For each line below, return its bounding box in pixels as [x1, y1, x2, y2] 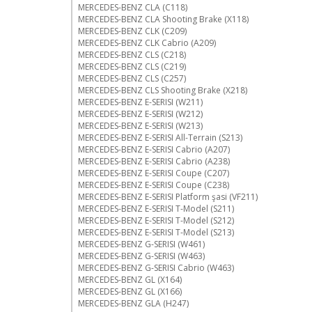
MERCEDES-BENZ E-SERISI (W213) [78, 119, 203, 132]
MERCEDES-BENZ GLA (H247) [78, 297, 189, 309]
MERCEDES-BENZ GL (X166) [78, 285, 182, 297]
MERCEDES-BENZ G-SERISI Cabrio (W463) [78, 261, 234, 274]
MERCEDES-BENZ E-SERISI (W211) [78, 95, 203, 108]
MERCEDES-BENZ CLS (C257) [78, 72, 186, 84]
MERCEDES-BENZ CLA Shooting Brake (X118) [78, 13, 249, 25]
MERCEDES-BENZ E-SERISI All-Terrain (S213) [78, 131, 242, 143]
